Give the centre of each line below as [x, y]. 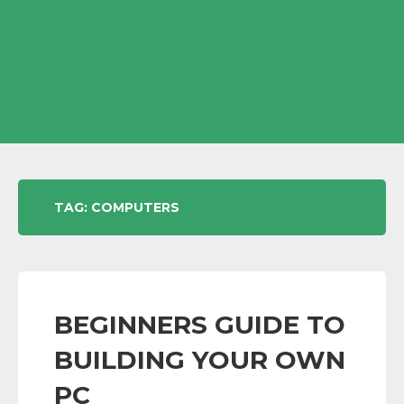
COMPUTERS [135, 207]
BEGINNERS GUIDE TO [200, 325]
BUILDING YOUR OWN [200, 360]
